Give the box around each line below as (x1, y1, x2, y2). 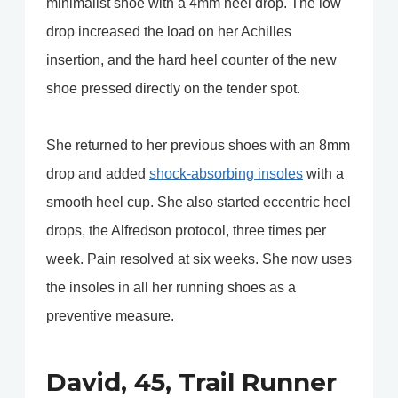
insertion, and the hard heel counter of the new (46, 52, 337, 68)
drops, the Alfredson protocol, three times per (46, 223, 326, 239)
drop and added (46, 166, 149, 182)
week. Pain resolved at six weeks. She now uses (46, 251, 352, 267)
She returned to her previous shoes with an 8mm (46, 138, 350, 154)
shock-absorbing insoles (149, 166, 303, 182)
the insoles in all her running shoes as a (46, 280, 296, 296)
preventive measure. (46, 308, 174, 324)
